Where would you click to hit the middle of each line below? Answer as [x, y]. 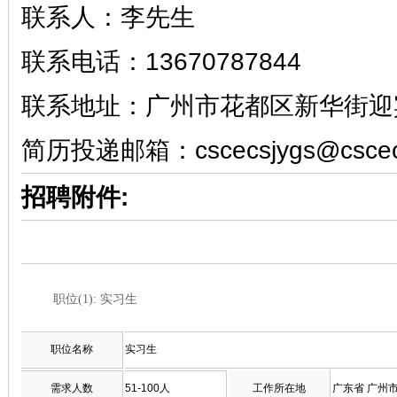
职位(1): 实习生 [95, 299]
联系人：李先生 [108, 17]
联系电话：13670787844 [161, 62]
